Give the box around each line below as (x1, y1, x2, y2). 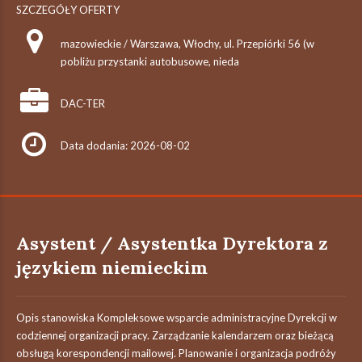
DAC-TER (61, 97, 105, 110)
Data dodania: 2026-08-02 (61, 139, 190, 152)
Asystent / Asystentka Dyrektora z (16, 232, 328, 255)
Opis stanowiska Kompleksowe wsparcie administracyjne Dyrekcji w (16, 311, 337, 324)
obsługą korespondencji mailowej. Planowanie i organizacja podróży (16, 347, 336, 360)
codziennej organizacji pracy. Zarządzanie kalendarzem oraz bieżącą (16, 329, 334, 342)
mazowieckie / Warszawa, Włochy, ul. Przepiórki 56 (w (61, 37, 314, 50)
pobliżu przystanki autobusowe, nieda (61, 55, 239, 68)
